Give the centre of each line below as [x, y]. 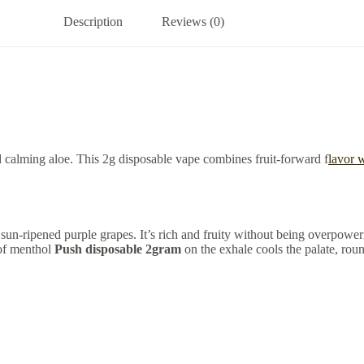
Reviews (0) [193, 21]
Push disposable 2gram [118, 249]
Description [93, 21]
